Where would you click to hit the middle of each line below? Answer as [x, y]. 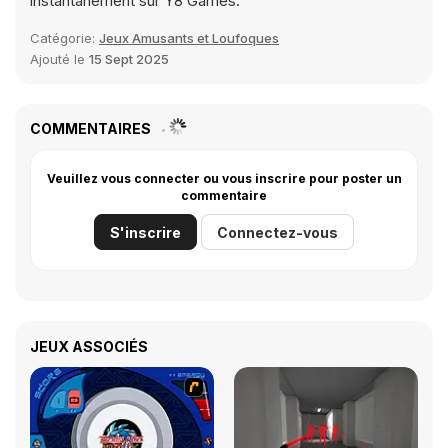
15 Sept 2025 [129, 59]
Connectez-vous [277, 232]
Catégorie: [64, 38]
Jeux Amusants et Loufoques [189, 38]
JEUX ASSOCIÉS [89, 346]
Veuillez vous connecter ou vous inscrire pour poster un [224, 178]
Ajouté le [59, 59]
